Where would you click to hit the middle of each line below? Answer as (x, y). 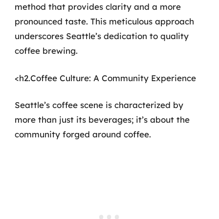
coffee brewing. (46, 51)
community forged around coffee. (83, 134)
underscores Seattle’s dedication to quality (102, 36)
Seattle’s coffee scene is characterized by (99, 105)
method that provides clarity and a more (98, 7)
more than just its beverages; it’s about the (102, 120)
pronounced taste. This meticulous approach (104, 21)
